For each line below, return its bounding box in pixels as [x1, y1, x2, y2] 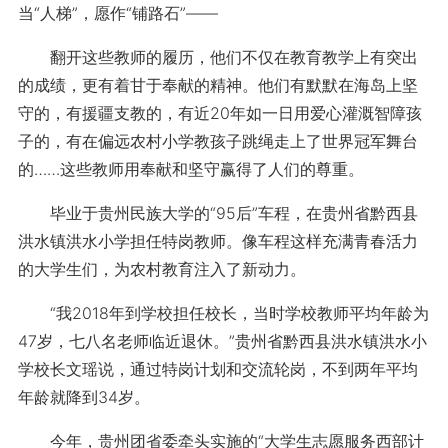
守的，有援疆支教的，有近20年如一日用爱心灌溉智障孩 [17, 103, 422, 123]
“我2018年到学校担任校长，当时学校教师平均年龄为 [17, 303, 429, 323]
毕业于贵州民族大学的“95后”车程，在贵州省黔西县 [17, 203, 418, 223]
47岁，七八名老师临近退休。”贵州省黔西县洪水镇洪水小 [17, 331, 427, 351]
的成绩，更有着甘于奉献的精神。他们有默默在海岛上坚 [17, 75, 418, 95]
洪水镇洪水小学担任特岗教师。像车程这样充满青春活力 [17, 231, 418, 251]
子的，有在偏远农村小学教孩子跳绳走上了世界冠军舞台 [17, 131, 418, 151]
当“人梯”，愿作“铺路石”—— [17, 3, 218, 23]
